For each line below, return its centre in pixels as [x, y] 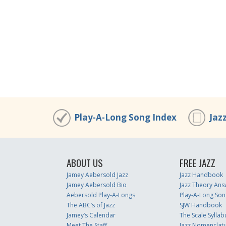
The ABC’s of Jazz [91, 205]
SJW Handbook [201, 205]
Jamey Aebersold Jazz [97, 175]
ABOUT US [85, 163]
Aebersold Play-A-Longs [101, 195]
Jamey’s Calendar [91, 215]
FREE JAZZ [197, 163]
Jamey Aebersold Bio [97, 185]
